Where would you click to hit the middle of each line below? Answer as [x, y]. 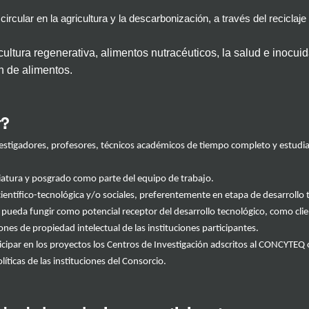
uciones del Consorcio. [120, 262]
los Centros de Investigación [150, 246]
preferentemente [176, 196]
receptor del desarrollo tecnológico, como [209, 212]
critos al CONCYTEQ [265, 246]
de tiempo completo [230, 146]
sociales [118, 196]
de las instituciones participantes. [189, 229]
